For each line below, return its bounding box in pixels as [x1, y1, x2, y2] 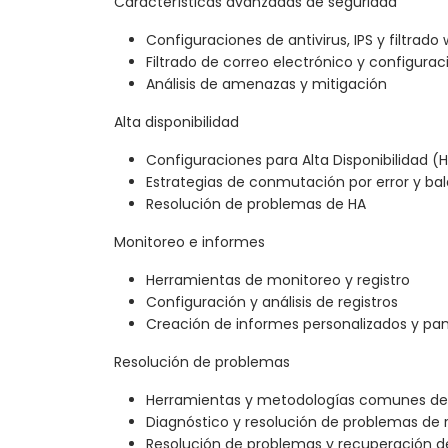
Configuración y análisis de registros [146, 292, 398, 313]
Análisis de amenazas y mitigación [146, 74, 387, 95]
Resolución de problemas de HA [146, 194, 366, 215]
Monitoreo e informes [114, 232, 265, 253]
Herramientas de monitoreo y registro [146, 270, 410, 291]
